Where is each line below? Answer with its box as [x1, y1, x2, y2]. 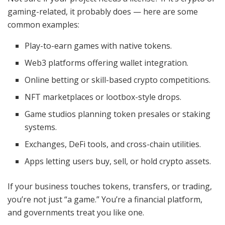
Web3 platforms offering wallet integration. [25, 57, 189, 68]
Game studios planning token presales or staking [25, 108, 211, 120]
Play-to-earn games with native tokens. [25, 40, 172, 51]
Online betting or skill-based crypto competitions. [25, 74, 211, 85]
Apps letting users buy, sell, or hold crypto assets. [25, 155, 211, 167]
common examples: [8, 19, 79, 30]
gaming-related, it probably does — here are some [8, 6, 198, 17]
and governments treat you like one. [8, 206, 144, 218]
